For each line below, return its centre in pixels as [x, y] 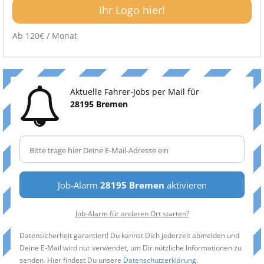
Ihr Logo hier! [132, 10]
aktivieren [185, 185]
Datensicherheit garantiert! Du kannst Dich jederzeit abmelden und [129, 235]
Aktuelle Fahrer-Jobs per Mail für [135, 92]
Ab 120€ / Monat [45, 36]
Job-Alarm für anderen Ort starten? [132, 213]
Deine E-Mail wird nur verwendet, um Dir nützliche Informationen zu [131, 247]
